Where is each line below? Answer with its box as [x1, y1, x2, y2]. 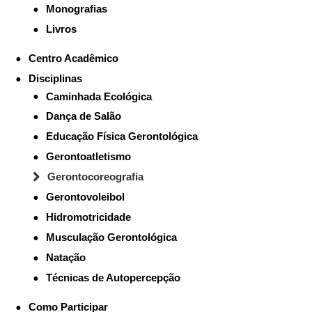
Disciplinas [28, 72, 82, 84]
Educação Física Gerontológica [45, 130, 198, 143]
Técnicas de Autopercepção [45, 271, 180, 283]
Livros [45, 22, 77, 35]
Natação [45, 251, 86, 263]
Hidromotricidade [45, 211, 131, 224]
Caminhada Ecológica [45, 90, 152, 102]
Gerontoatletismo [45, 150, 131, 163]
